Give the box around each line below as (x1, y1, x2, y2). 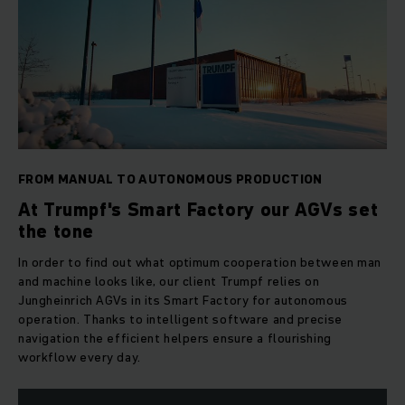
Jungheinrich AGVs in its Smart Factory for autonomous (18, 291, 348, 310)
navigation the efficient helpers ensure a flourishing (18, 329, 332, 348)
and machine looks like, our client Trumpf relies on (18, 272, 320, 291)
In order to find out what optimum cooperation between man (18, 253, 381, 272)
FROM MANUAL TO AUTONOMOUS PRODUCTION (18, 170, 323, 189)
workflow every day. (18, 348, 145, 367)
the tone (18, 219, 95, 245)
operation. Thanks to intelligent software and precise (18, 310, 343, 329)
